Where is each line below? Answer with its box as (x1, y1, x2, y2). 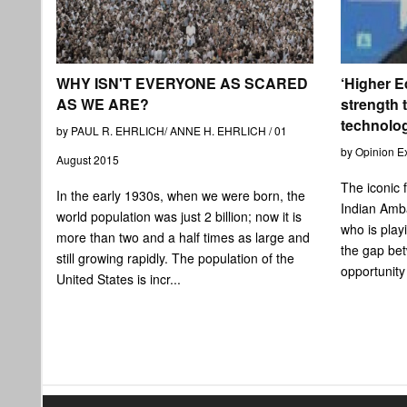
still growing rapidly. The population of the (55, 248, 294, 267)
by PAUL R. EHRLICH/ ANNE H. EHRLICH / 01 (55, 122, 287, 138)
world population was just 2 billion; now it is (55, 206, 302, 225)
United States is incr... (55, 269, 181, 288)
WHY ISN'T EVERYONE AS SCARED (55, 72, 308, 94)
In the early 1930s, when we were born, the (55, 185, 305, 204)
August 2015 (55, 151, 119, 167)
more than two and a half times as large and (55, 227, 310, 246)
